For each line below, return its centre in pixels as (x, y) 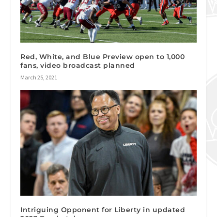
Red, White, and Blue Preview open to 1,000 (103, 56)
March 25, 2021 (39, 77)
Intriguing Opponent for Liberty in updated (103, 209)
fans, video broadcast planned (78, 65)
